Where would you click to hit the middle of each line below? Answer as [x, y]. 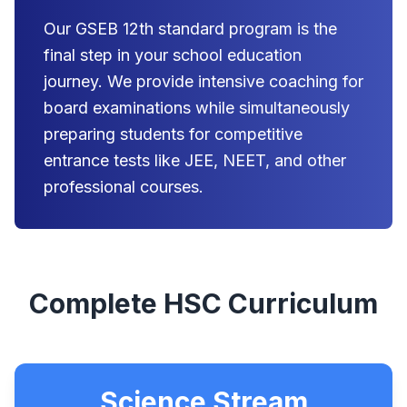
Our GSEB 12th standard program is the [190, 29]
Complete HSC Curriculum [203, 303]
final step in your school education [173, 55]
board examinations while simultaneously [197, 108]
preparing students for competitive [173, 134]
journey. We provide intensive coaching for [203, 81]
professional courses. [124, 187]
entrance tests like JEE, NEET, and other [195, 160]
